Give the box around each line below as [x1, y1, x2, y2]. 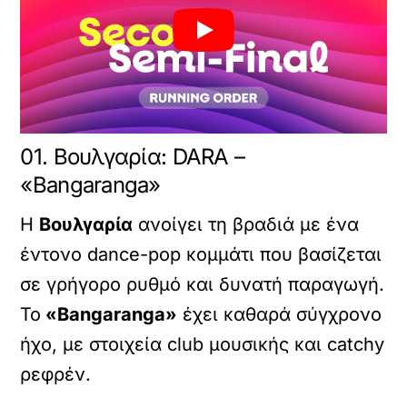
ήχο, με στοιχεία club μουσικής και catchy [20, 333, 385, 355]
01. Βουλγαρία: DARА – [20, 143, 245, 170]
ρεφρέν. [20, 362, 92, 385]
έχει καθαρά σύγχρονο [177, 303, 382, 325]
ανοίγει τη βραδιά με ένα [133, 213, 360, 235]
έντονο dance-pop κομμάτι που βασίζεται [20, 243, 382, 265]
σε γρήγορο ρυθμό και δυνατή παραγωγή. [20, 273, 385, 295]
